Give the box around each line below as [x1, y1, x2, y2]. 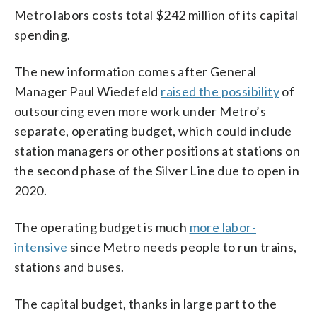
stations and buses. [14, 258, 125, 275]
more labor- [189, 219, 257, 235]
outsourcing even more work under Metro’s [14, 103, 266, 119]
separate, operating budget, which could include [14, 122, 292, 139]
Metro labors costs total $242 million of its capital [14, 6, 299, 23]
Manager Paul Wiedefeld [14, 83, 161, 99]
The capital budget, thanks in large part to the [14, 295, 277, 311]
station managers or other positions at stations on [14, 142, 300, 158]
